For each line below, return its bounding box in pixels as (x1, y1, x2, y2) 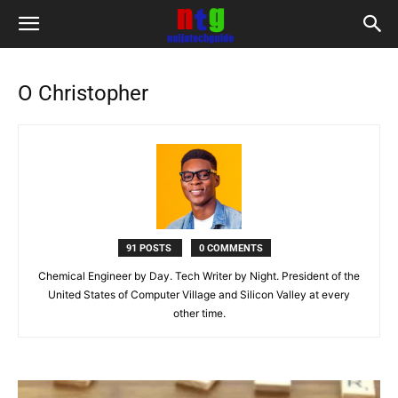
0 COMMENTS (199, 243, 263, 254)
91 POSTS (126, 243, 174, 254)
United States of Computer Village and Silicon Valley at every (48, 288, 350, 301)
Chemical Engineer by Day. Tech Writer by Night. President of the (38, 269, 360, 283)
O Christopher (18, 81, 148, 106)
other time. (172, 306, 226, 320)
